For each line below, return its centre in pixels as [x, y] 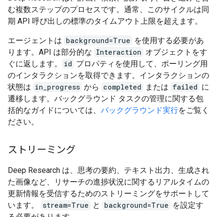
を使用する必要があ [168, 40]
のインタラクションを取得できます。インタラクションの [108, 75]
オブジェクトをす [175, 52]
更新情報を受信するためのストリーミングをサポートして [108, 194]
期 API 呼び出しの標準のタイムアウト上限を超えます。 [105, 21]
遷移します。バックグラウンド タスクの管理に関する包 [106, 99]
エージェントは [36, 40]
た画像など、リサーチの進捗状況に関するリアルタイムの [108, 182]
